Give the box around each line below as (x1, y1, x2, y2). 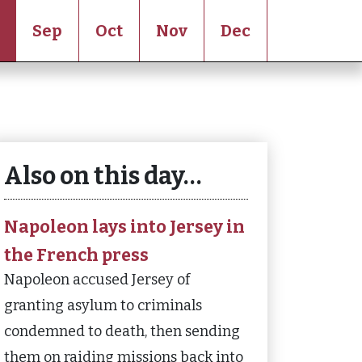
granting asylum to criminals (4, 297, 202, 314)
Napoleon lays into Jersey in (4, 217, 245, 238)
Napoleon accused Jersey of (4, 271, 190, 288)
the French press (4, 245, 149, 263)
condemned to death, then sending (4, 322, 240, 340)
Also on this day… (4, 162, 201, 191)
